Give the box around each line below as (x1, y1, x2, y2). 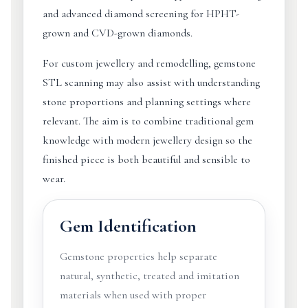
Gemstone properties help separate (59, 250, 217, 263)
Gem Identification (59, 215, 197, 236)
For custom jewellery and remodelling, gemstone (42, 56, 256, 70)
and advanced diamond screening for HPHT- (42, 7, 239, 21)
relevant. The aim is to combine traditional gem (42, 114, 254, 128)
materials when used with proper (59, 288, 206, 302)
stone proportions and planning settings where (42, 95, 251, 109)
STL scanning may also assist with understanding (42, 76, 260, 89)
